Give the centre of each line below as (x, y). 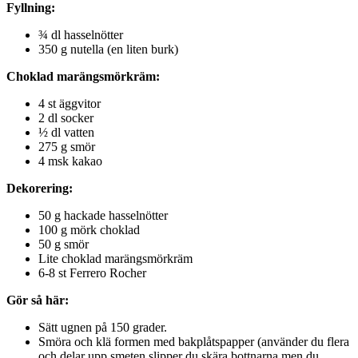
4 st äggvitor (70, 103)
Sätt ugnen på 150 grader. (103, 327)
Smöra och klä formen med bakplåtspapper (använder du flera (194, 341)
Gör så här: (38, 300)
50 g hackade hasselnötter (103, 215)
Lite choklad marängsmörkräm (115, 258)
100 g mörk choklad (89, 229)
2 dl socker (66, 117)
